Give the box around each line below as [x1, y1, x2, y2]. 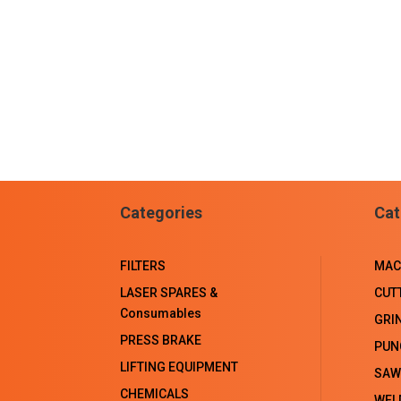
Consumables [120, 306, 202, 321]
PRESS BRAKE [120, 333, 202, 348]
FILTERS [120, 259, 166, 274]
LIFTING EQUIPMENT [120, 360, 239, 375]
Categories [120, 202, 203, 222]
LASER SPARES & [120, 286, 218, 301]
